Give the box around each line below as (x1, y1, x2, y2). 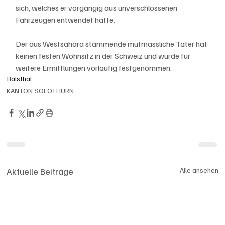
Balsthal (7, 74, 32, 83)
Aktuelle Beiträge (7, 165, 74, 177)
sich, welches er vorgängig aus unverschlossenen (16, 2, 179, 13)
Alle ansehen (179, 165, 218, 174)
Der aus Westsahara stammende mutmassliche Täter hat (16, 38, 209, 49)
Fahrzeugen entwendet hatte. (16, 14, 117, 25)
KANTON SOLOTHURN (7, 86, 74, 95)
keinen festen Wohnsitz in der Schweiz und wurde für (16, 50, 192, 61)
